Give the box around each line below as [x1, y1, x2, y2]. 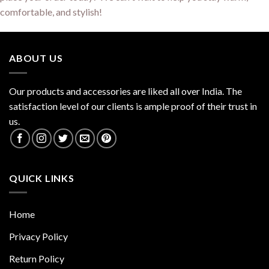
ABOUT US [9, 52, 63, 64]
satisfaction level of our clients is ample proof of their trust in [9, 100, 257, 112]
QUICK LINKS [9, 172, 74, 184]
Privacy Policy [9, 231, 68, 243]
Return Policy [9, 253, 64, 265]
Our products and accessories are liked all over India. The [9, 85, 242, 97]
